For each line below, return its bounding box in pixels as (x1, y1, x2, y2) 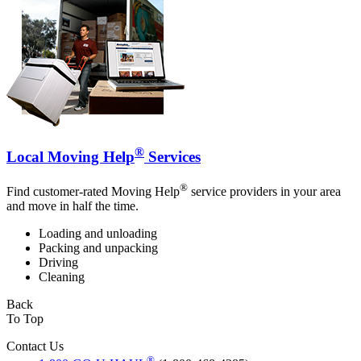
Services (144, 147, 201, 165)
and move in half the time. (6, 198, 139, 213)
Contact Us (6, 338, 64, 353)
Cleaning (39, 269, 85, 284)
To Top (6, 311, 44, 326)
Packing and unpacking (39, 240, 158, 255)
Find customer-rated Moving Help (6, 184, 180, 198)
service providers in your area (188, 184, 341, 198)
